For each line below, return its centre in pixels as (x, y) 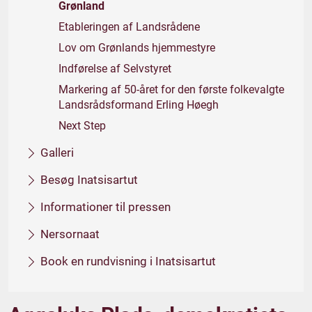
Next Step (82, 126)
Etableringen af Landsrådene (129, 27)
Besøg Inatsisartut (89, 180)
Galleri (57, 153)
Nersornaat (70, 234)
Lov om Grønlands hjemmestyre (137, 48)
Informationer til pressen (106, 207)
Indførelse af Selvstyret (115, 69)
